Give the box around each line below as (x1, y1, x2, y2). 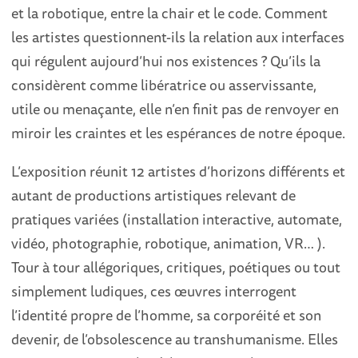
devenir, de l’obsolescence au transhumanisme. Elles (11, 328, 339, 350)
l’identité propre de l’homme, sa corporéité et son (11, 304, 322, 326)
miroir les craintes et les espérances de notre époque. (11, 121, 346, 144)
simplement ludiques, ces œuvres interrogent (11, 280, 297, 302)
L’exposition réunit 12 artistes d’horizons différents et (11, 160, 346, 182)
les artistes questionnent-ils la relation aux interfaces (11, 26, 345, 48)
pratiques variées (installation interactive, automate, (11, 208, 343, 230)
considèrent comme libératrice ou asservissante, (11, 74, 317, 96)
